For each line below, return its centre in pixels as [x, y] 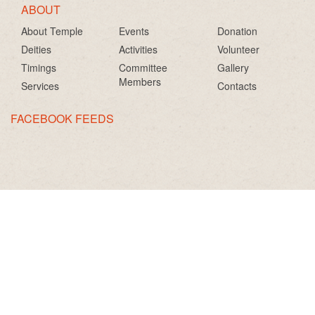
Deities [36, 50]
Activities [139, 50]
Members [140, 82]
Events [134, 31]
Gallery [233, 68]
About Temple [52, 31]
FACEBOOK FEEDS [62, 119]
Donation [237, 31]
